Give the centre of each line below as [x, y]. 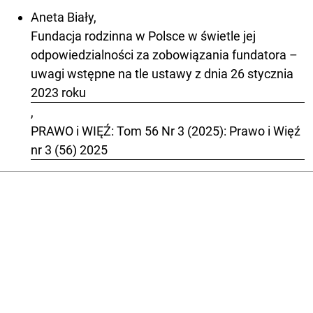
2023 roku [58, 92]
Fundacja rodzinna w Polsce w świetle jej [143, 36]
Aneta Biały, [64, 17]
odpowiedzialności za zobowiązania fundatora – [164, 54]
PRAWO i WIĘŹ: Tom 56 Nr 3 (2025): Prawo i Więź [166, 131]
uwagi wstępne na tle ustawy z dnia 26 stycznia [162, 73]
